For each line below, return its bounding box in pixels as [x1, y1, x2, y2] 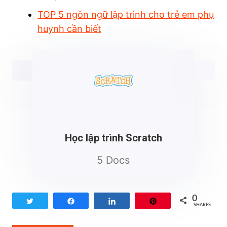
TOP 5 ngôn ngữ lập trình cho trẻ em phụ [37, 9, 214, 20]
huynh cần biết [37, 23, 101, 34]
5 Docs [97, 154, 130, 166]
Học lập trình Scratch [64, 131, 162, 144]
